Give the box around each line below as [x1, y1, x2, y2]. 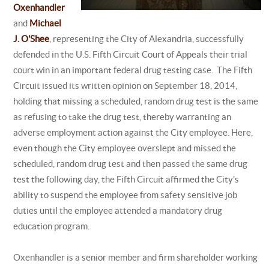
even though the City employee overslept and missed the [13, 143, 236, 153]
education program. [13, 221, 89, 231]
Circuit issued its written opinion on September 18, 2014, [13, 80, 237, 91]
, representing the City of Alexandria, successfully [49, 34, 244, 44]
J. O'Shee [13, 34, 49, 44]
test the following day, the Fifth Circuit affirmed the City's [13, 174, 239, 184]
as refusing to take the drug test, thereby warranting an [13, 112, 231, 122]
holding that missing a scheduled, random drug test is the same [13, 96, 258, 106]
